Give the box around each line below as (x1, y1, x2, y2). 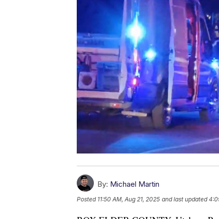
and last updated (162, 195, 207, 203)
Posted (77, 195, 97, 203)
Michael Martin (110, 179, 159, 189)
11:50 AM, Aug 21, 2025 (97, 195, 160, 203)
